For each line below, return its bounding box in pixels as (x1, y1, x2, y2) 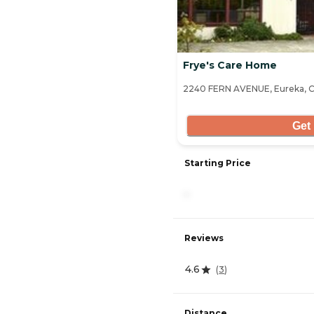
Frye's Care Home (183, 59, 277, 72)
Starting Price (184, 158, 251, 169)
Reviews (184, 233, 224, 244)
